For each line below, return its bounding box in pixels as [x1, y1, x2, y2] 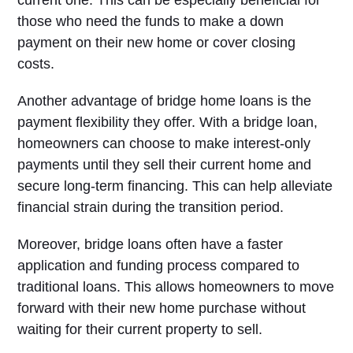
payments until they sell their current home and [17, 157, 312, 173]
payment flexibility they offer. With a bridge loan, [17, 114, 318, 130]
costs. [17, 56, 55, 72]
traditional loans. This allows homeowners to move [17, 279, 335, 295]
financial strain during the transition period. [17, 199, 284, 215]
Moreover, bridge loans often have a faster [17, 236, 284, 252]
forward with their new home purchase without [17, 300, 307, 316]
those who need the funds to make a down [17, 13, 284, 29]
